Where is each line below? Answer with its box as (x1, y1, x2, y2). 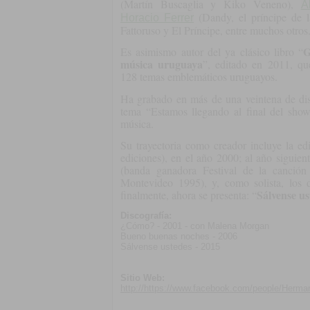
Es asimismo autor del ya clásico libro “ (120, 44, 304, 60)
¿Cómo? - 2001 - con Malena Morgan (120, 221, 269, 232)
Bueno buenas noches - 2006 (120, 231, 237, 242)
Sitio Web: (120, 273, 165, 284)
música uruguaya (120, 56, 203, 73)
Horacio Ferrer (120, 12, 194, 24)
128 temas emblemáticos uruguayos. (120, 69, 277, 84)
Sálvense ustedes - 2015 (120, 241, 220, 253)
